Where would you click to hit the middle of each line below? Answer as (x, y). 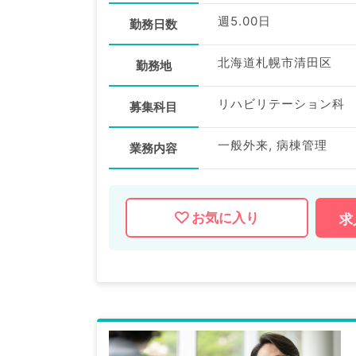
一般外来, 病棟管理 (272, 145)
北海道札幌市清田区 (275, 63)
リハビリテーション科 (281, 104)
